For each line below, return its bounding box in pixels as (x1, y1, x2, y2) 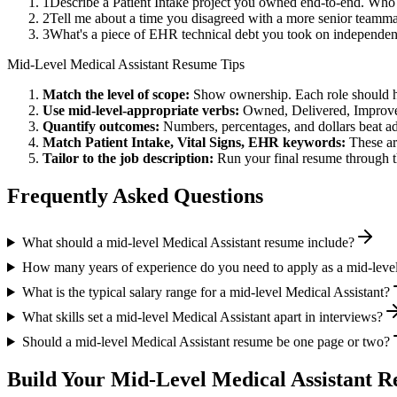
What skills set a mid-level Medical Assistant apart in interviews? (21, 308, 383, 324)
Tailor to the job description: (43, 151, 214, 167)
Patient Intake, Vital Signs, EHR (85, 135, 279, 151)
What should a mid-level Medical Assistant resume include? (21, 234, 354, 250)
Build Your (7, 367, 111, 391)
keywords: (279, 135, 346, 151)
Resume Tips (168, 57, 245, 73)
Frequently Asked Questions (7, 184, 263, 208)
